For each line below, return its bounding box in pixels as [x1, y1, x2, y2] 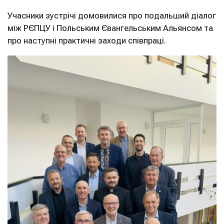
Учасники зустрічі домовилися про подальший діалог [7, 10, 216, 21]
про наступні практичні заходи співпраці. [7, 35, 166, 46]
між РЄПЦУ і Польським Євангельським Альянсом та [7, 23, 213, 33]
